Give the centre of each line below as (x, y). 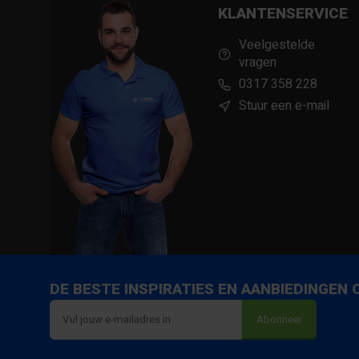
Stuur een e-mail (284, 106)
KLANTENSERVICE (283, 14)
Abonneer (279, 320)
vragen (258, 63)
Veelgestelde (277, 45)
